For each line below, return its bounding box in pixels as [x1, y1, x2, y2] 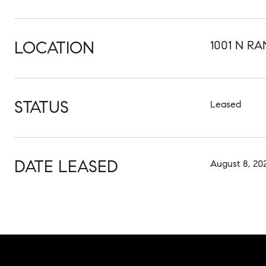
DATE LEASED [14, 156, 118, 177]
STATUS [14, 97, 69, 118]
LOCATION [14, 37, 94, 58]
